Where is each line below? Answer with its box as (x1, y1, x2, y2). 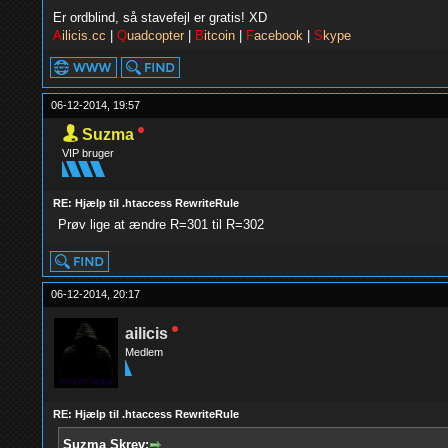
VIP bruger (61, 147, 114, 159)
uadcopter (126, 28, 184, 43)
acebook (253, 28, 303, 43)
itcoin (203, 28, 235, 43)
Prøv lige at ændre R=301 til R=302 (57, 217, 264, 232)
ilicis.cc (61, 28, 106, 43)
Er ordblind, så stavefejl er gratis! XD (52, 10, 267, 25)
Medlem (124, 346, 163, 358)
